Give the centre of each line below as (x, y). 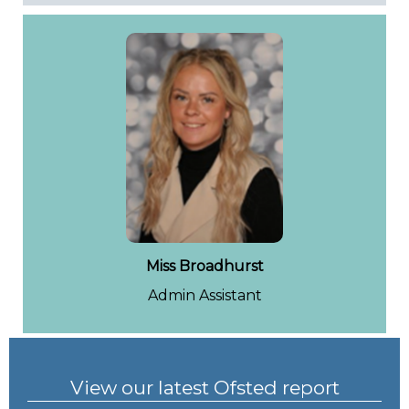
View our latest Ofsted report (204, 388)
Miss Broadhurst (204, 266)
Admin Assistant (204, 295)
